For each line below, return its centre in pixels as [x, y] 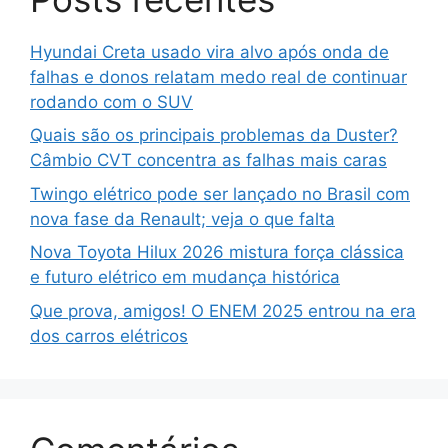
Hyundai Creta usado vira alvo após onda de [209, 51]
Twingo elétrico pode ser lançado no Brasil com [220, 193]
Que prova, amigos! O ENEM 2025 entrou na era [223, 310]
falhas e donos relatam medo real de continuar [218, 76]
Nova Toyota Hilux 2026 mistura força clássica [217, 252]
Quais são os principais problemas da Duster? [214, 135]
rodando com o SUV [111, 101]
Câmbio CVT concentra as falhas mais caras [208, 160]
